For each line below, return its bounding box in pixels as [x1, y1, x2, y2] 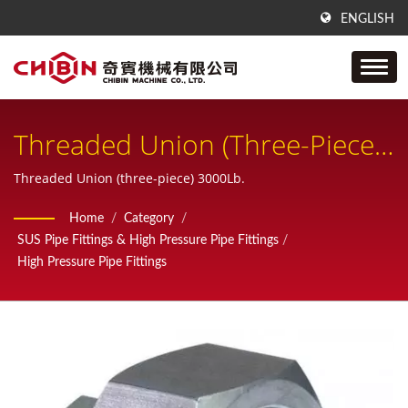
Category [124, 212, 174, 225]
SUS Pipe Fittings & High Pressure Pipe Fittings [17, 234, 279, 247]
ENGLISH [341, 13, 394, 25]
